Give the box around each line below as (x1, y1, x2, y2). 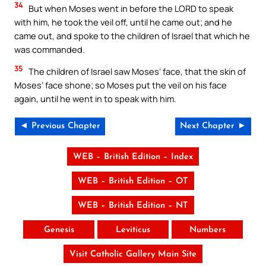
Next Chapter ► (180, 121, 246, 131)
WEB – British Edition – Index (73, 152, 193, 161)
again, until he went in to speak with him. (14, 93, 176, 105)
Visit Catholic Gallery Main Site (69, 249, 197, 259)
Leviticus (116, 225, 150, 235)
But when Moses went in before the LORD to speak (27, 2, 233, 14)
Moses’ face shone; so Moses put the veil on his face (14, 79, 227, 91)
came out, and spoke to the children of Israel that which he (14, 29, 250, 42)
